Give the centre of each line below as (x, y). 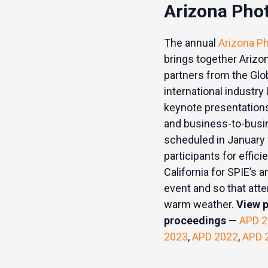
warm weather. (200, 204)
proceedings (195, 220)
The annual (191, 43)
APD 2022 (215, 237)
